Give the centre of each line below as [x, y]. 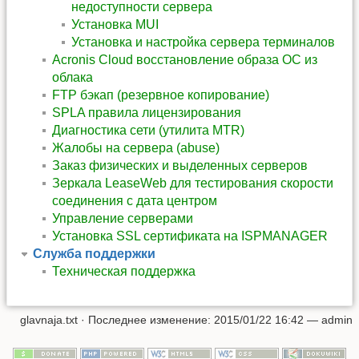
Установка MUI [115, 25]
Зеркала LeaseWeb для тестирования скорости [193, 184]
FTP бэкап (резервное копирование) [161, 95]
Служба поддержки [94, 254]
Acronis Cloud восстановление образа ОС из [185, 60]
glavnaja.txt [49, 319]
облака [73, 78]
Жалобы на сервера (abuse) [136, 148]
